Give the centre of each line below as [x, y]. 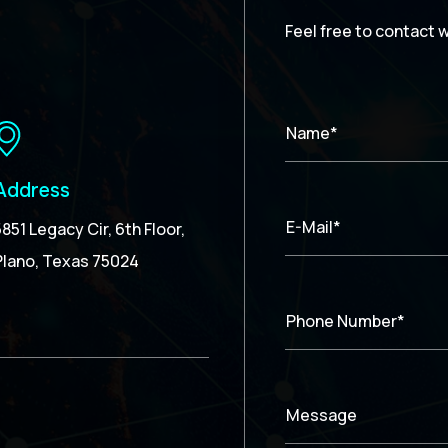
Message [321, 415]
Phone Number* [345, 321]
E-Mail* [313, 227]
